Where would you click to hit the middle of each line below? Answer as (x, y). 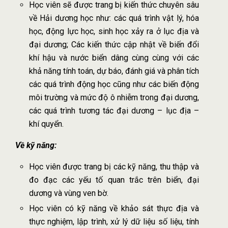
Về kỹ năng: (36, 145)
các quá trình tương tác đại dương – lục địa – (114, 110)
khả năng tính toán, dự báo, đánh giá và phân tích (114, 71)
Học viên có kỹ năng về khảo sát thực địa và (114, 208)
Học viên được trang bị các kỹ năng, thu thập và (114, 166)
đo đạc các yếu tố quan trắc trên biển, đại (114, 180)
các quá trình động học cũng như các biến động (114, 84)
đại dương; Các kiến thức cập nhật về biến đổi (114, 44)
